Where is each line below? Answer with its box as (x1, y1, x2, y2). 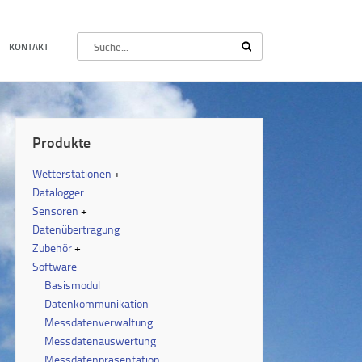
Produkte (32, 132, 91, 153)
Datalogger (32, 184, 85, 200)
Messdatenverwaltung (44, 314, 154, 330)
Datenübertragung (32, 221, 120, 237)
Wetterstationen (32, 166, 112, 181)
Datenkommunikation (44, 296, 149, 311)
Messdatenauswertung (44, 333, 157, 348)
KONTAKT (9, 40, 48, 53)
